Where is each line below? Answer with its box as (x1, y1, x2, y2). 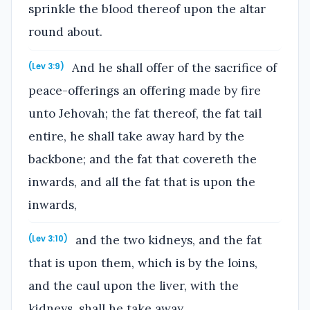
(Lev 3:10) (28, 233, 68, 245)
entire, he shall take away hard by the (28, 128, 244, 144)
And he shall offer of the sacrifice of (69, 60, 277, 75)
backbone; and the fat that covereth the (28, 151, 257, 167)
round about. (28, 24, 102, 39)
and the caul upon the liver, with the (28, 278, 239, 294)
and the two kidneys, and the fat (72, 232, 262, 248)
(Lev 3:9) (28, 60, 64, 72)
